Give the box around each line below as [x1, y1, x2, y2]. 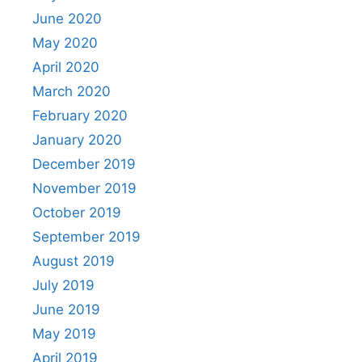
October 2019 [32, 204, 121, 221]
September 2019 [32, 229, 141, 245]
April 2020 [32, 59, 99, 75]
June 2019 [32, 301, 100, 318]
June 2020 [32, 11, 102, 27]
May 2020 [32, 35, 98, 51]
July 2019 [32, 277, 95, 293]
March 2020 [32, 83, 111, 99]
